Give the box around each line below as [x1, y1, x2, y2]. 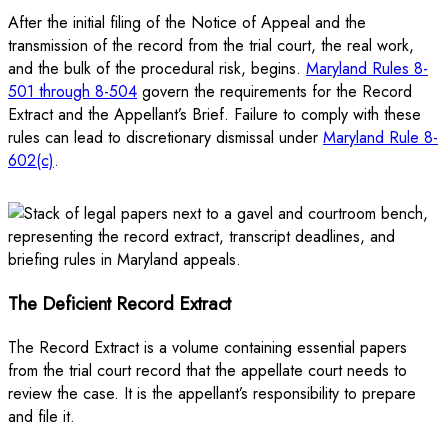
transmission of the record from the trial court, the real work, [8, 34, 414, 58]
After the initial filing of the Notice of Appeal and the [8, 11, 366, 35]
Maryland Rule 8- [323, 126, 438, 150]
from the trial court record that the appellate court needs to [8, 358, 407, 382]
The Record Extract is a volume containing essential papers [8, 335, 407, 359]
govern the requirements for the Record [137, 80, 412, 104]
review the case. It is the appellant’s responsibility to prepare [8, 381, 416, 405]
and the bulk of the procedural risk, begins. [8, 57, 306, 81]
